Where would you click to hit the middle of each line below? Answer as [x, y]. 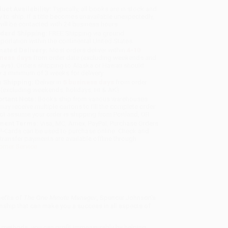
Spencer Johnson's [127, 197]
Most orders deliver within [88, 50]
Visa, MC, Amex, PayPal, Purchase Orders [98, 124]
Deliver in [49, 82]
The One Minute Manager [60, 197]
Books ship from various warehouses [92, 99]
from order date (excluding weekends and [94, 58]
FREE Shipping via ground [86, 34]
